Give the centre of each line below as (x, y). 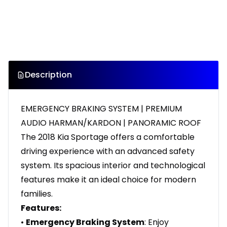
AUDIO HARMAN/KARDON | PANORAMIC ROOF (111, 123)
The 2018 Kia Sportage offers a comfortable (108, 137)
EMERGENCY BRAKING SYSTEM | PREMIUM (101, 109)
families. (37, 194)
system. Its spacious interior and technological (113, 166)
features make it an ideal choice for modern (108, 180)
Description (48, 75)
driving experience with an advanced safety (108, 152)
